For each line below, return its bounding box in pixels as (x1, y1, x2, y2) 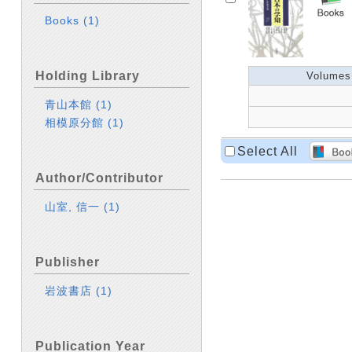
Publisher (35, 255, 100, 269)
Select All (237, 144, 298, 158)
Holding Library (35, 69, 140, 82)
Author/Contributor (35, 171, 163, 185)
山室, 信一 (45, 200, 104, 213)
